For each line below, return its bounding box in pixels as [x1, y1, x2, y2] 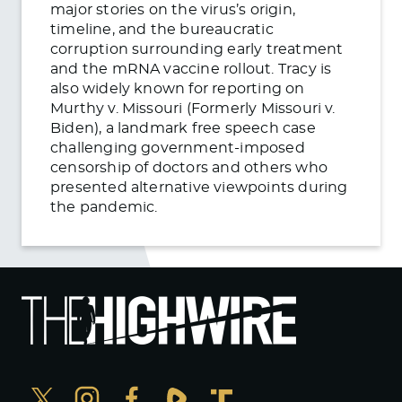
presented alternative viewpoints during [50, 179, 348, 195]
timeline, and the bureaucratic [50, 22, 274, 37]
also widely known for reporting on [50, 81, 305, 96]
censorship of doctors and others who [50, 160, 328, 175]
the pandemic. [50, 199, 158, 214]
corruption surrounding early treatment [50, 41, 344, 57]
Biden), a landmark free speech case [50, 120, 316, 135]
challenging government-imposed [50, 140, 305, 155]
